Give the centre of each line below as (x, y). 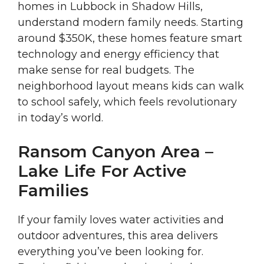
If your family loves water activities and (121, 220)
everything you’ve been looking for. (110, 252)
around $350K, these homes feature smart (130, 39)
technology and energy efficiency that (118, 55)
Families (53, 191)
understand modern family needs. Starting (131, 23)
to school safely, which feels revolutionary (127, 102)
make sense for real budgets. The (106, 70)
